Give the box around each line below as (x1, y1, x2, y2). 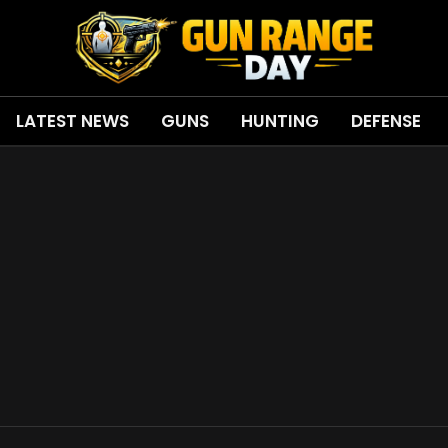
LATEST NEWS (15, 108, 129, 133)
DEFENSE (350, 108, 421, 133)
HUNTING (240, 108, 319, 133)
